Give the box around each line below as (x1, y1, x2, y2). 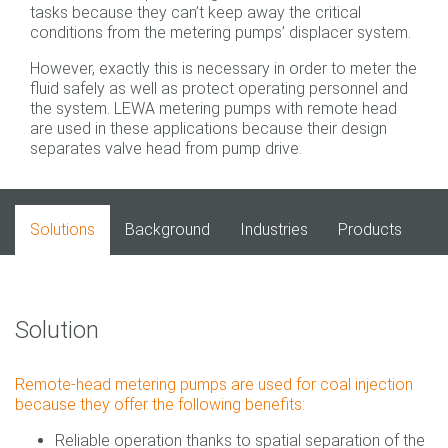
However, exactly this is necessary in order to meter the (30, 59, 417, 78)
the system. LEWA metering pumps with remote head (30, 99, 397, 118)
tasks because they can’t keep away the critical (30, 3, 361, 22)
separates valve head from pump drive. (30, 139, 302, 158)
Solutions (30, 220, 95, 239)
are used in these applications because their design (30, 119, 387, 138)
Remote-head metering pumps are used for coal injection (15, 375, 413, 394)
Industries (240, 220, 308, 239)
